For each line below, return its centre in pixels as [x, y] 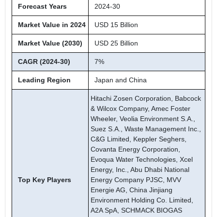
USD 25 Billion [116, 43]
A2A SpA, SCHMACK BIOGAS [136, 210]
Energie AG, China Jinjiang [132, 190]
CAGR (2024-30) [42, 62]
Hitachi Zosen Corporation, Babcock [146, 99]
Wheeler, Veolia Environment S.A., [143, 119]
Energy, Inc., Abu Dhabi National [140, 170]
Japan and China [119, 80]
